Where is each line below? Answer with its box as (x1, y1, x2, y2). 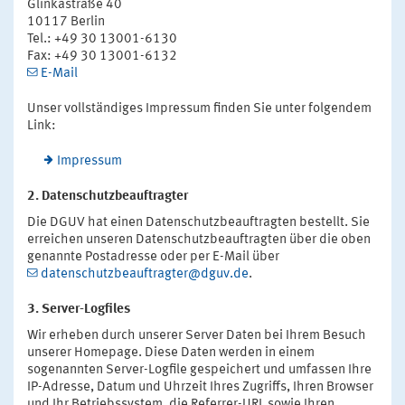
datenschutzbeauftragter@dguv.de (41, 267, 249, 281)
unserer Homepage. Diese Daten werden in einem (27, 345, 315, 360)
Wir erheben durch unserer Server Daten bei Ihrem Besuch (27, 328, 366, 343)
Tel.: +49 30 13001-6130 (27, 32, 177, 46)
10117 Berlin (27, 14, 105, 29)
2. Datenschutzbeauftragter (27, 189, 188, 203)
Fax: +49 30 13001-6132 (27, 49, 177, 63)
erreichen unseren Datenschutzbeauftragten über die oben (27, 232, 371, 247)
